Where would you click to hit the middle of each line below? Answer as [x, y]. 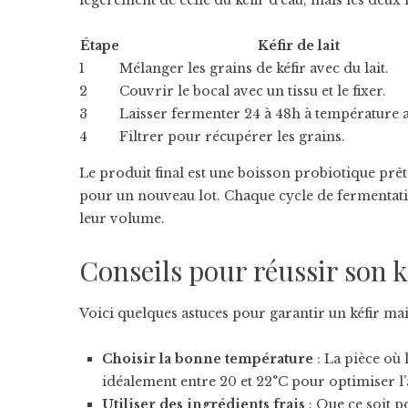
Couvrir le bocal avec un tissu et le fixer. [253, 91]
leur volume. [122, 219]
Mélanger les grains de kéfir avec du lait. [254, 68]
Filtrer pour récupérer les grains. [232, 137]
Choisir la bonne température [208, 359]
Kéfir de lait [299, 46]
